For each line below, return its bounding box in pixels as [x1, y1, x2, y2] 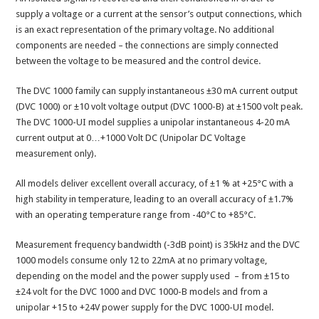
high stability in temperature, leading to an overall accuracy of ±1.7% [16, 194, 294, 205]
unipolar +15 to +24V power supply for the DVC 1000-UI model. [16, 302, 276, 313]
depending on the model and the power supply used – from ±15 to [16, 271, 291, 282]
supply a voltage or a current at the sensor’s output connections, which [16, 9, 303, 20]
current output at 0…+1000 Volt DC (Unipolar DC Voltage [16, 132, 246, 144]
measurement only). [16, 148, 97, 159]
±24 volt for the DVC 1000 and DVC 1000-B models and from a [16, 286, 268, 298]
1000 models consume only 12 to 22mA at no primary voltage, [16, 255, 268, 266]
